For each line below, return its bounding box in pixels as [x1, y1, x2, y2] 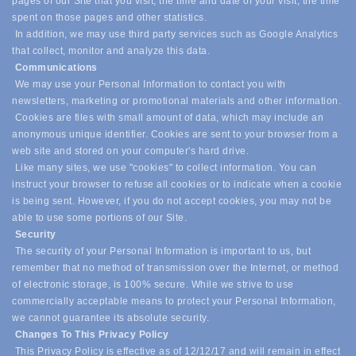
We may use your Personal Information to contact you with [12, 79, 286, 90]
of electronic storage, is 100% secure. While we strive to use [12, 279, 294, 290]
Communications [14, 62, 100, 73]
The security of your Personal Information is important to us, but [12, 246, 311, 257]
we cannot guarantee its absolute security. [12, 312, 212, 323]
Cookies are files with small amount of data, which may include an [12, 112, 323, 123]
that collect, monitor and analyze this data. [12, 45, 210, 56]
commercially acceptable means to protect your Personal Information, [12, 296, 336, 307]
